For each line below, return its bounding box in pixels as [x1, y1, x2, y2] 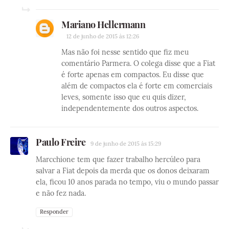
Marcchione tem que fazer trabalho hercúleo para [36, 154, 200, 164]
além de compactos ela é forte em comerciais [61, 81, 212, 90]
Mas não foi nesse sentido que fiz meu [61, 47, 189, 57]
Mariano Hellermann [61, 18, 145, 31]
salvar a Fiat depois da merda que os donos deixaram [36, 166, 210, 175]
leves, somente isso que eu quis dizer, [61, 92, 186, 102]
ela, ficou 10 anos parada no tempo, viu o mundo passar [36, 177, 219, 187]
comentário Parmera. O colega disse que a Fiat [61, 58, 215, 68]
